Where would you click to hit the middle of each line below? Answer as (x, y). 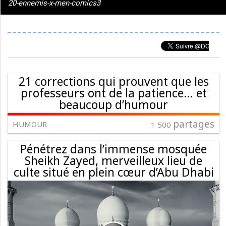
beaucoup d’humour (114, 104)
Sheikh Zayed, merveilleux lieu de (114, 160)
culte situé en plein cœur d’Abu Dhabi (114, 172)
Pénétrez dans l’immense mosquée (114, 149)
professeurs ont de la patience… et (114, 93)
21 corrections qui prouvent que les (114, 81)
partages (194, 124)
